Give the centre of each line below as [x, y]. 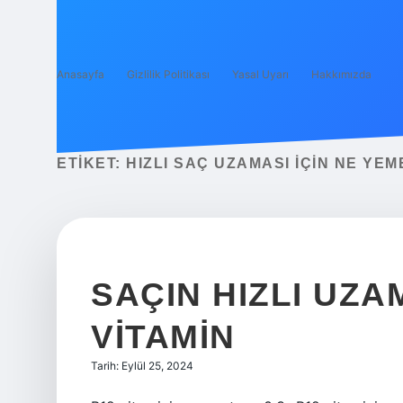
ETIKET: [91, 163]
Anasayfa [81, 74]
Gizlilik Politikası [168, 74]
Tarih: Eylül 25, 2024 [142, 366]
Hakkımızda [341, 74]
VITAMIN [163, 337]
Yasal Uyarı [260, 74]
